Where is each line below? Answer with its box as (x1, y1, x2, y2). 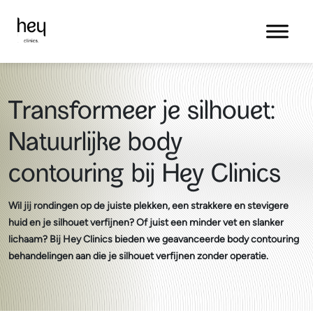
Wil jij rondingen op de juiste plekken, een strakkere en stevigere (8, 200, 289, 212)
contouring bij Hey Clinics (8, 161, 281, 191)
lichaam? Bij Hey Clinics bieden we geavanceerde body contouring (8, 233, 299, 245)
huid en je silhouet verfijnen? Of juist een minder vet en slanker (8, 217, 284, 228)
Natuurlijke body (8, 130, 182, 160)
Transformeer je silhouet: (8, 99, 275, 129)
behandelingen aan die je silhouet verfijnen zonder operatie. (8, 250, 268, 262)
